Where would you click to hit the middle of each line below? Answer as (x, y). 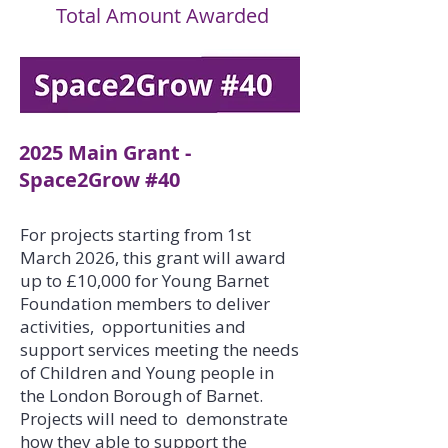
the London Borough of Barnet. (141, 395)
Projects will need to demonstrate (154, 418)
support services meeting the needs (159, 349)
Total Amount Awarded (162, 15)
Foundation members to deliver (145, 303)
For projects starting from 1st (135, 234)
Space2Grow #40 (99, 179)
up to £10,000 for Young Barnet (144, 280)
